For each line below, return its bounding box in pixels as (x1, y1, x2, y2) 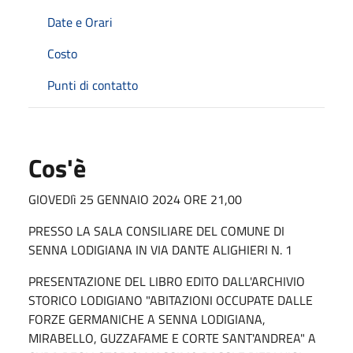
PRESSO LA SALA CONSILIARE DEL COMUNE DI (28, 221, 284, 240)
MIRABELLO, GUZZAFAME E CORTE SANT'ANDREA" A (28, 328, 316, 347)
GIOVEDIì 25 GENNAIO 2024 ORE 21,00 (28, 189, 242, 209)
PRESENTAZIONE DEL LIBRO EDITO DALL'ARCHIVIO (28, 271, 305, 291)
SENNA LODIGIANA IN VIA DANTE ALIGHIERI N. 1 (28, 240, 292, 259)
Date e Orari (47, 12, 113, 32)
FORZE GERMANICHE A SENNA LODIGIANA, (28, 309, 266, 329)
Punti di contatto (47, 75, 138, 95)
